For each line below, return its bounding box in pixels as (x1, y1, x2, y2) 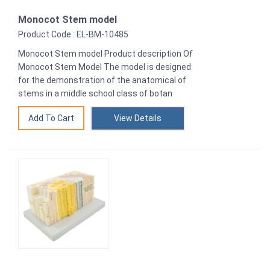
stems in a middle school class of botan (18, 88, 172, 98)
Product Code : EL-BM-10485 (18, 29, 128, 39)
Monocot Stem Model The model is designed (18, 61, 191, 72)
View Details (114, 113, 162, 123)
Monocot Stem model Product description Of (18, 48, 193, 58)
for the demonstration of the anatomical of (18, 75, 186, 85)
